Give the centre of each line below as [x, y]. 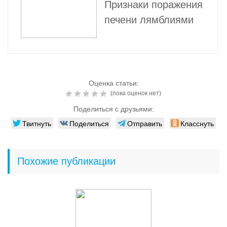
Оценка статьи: [113, 83]
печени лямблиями [149, 20]
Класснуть [197, 123]
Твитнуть [37, 123]
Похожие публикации [66, 161]
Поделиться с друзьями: [113, 109]
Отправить [145, 123]
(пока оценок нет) [135, 93]
